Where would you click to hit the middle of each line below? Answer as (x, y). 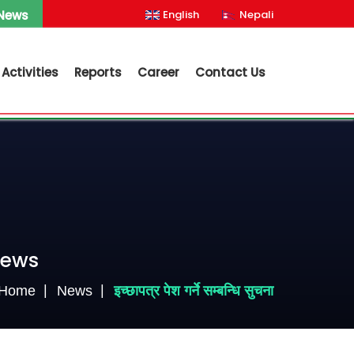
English (181, 15)
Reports (98, 72)
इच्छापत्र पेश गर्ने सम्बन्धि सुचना (194, 290)
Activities (30, 72)
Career (158, 72)
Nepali (256, 15)
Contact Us (230, 72)
